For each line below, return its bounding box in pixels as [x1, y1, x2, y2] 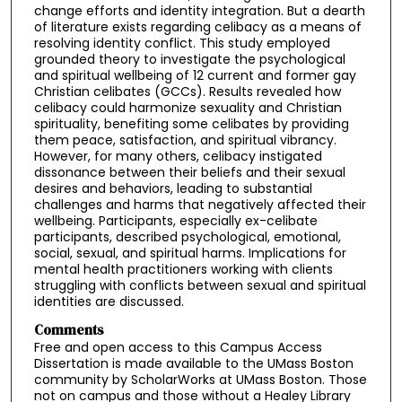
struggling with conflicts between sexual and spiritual [33, 275, 366, 294]
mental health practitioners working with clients [33, 259, 333, 278]
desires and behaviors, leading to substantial [33, 179, 312, 197]
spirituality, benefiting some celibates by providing [33, 114, 349, 133]
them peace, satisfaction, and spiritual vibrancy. [33, 130, 336, 149]
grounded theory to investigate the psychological [33, 49, 345, 68]
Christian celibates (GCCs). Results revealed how [33, 82, 341, 100]
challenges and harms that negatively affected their [33, 195, 366, 214]
